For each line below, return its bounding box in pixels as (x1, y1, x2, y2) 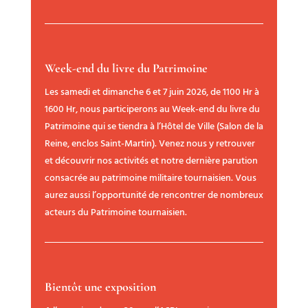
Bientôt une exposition (44, 278, 156, 294)
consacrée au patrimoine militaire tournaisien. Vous (44, 170, 256, 186)
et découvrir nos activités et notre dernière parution (44, 153, 258, 169)
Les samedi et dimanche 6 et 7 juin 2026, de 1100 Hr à (44, 84, 259, 100)
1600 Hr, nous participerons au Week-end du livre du (44, 101, 260, 118)
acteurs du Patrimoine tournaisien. (44, 204, 187, 221)
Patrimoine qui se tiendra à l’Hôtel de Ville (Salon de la (44, 118, 263, 135)
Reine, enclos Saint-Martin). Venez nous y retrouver (44, 135, 255, 152)
